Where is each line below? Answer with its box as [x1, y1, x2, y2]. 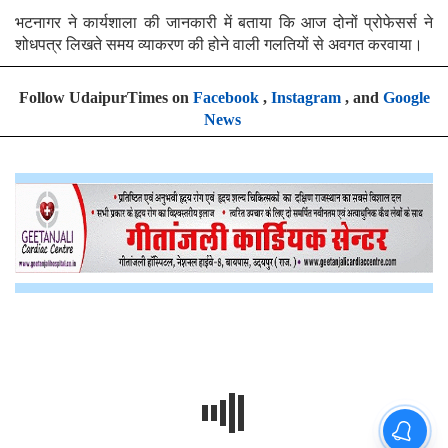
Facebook [192, 88, 259, 106]
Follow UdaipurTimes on [18, 88, 193, 106]
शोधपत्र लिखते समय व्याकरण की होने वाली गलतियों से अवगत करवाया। [15, 35, 423, 53]
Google [382, 88, 430, 106]
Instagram [270, 88, 341, 106]
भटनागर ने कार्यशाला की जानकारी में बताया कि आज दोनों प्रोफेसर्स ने [15, 13, 433, 31]
